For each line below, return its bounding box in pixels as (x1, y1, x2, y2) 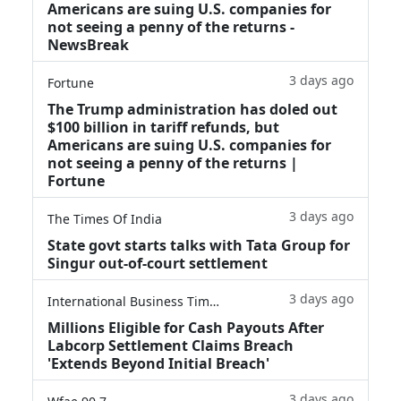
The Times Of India (47, 209, 162, 227)
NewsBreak (47, 34, 129, 55)
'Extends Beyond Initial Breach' (47, 353, 269, 373)
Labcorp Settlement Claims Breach (47, 335, 294, 355)
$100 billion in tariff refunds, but (47, 116, 279, 137)
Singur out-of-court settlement (47, 252, 268, 273)
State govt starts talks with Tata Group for (47, 235, 350, 255)
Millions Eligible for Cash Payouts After (47, 317, 324, 337)
